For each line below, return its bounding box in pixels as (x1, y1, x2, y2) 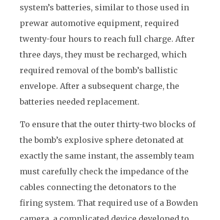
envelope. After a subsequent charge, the (20, 81, 179, 91)
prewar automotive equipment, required (20, 18, 179, 28)
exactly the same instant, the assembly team (20, 151, 194, 161)
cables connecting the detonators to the (20, 182, 176, 192)
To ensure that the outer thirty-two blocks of (20, 119, 195, 129)
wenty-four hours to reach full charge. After (23, 34, 195, 44)
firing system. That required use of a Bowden (20, 198, 198, 208)
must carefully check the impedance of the (20, 166, 189, 176)
